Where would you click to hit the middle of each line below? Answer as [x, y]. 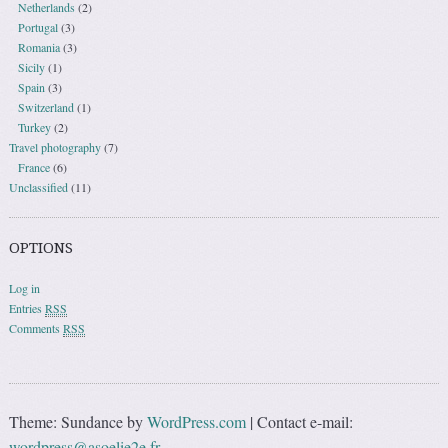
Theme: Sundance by [78, 422]
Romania [38, 46]
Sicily [31, 66]
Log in [25, 287]
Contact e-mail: [305, 422]
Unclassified [39, 186]
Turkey [34, 126]
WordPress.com [197, 422]
